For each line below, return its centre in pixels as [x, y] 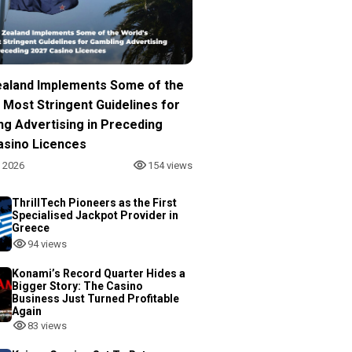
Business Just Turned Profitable [95, 299]
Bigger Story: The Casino [77, 286]
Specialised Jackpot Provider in [95, 215]
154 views [170, 165]
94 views [47, 244]
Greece [31, 228]
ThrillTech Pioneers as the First [94, 203]
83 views [47, 325]
